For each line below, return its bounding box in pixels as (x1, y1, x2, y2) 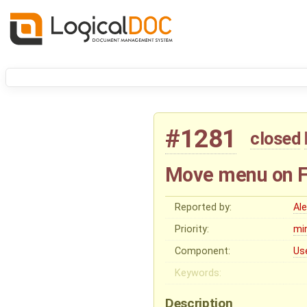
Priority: (175, 223, 210, 236)
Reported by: (175, 201, 232, 214)
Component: (175, 245, 231, 258)
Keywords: (175, 267, 222, 280)
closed (250, 128, 301, 149)
